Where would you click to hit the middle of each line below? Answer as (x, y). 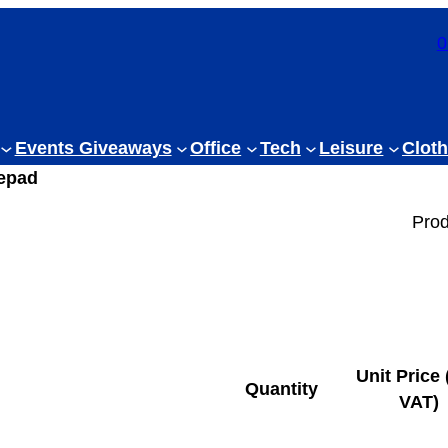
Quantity (281, 389)
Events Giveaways (93, 148)
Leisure (351, 148)
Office (216, 148)
